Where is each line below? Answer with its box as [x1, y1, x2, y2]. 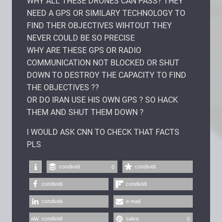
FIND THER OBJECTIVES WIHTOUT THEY [27, 20, 172, 30]
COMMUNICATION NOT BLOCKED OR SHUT [27, 57, 179, 67]
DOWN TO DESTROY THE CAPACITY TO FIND [27, 70, 186, 80]
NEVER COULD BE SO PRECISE [27, 33, 135, 43]
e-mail [126, 198, 140, 204]
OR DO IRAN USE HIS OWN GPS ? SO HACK [27, 95, 178, 105]
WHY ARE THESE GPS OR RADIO [27, 45, 141, 55]
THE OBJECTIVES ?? [27, 82, 99, 92]
